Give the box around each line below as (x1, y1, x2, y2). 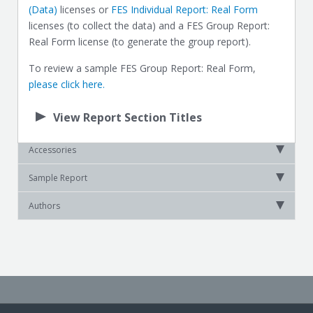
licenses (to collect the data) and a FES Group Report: (29, 19, 270, 32)
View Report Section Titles (53, 110, 202, 125)
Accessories (29, 144, 76, 156)
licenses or (57, 3, 111, 16)
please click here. (29, 78, 105, 91)
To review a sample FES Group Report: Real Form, (29, 61, 256, 75)
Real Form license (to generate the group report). (29, 35, 251, 48)
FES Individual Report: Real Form (111, 3, 258, 16)
